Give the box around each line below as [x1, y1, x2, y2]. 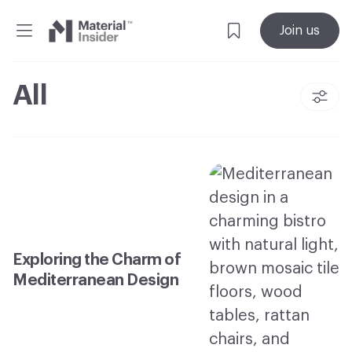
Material [72, 19, 156, 42]
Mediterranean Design [13, 272, 181, 288]
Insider [72, 41, 143, 64]
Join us [280, 24, 320, 37]
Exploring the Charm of [13, 251, 181, 268]
